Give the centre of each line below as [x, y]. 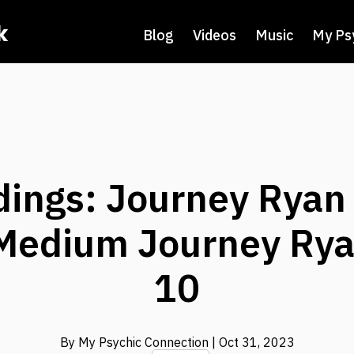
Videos [215, 35]
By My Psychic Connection [136, 343]
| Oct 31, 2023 [253, 343]
